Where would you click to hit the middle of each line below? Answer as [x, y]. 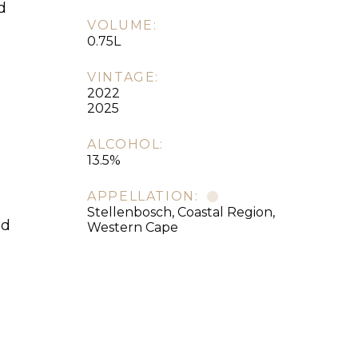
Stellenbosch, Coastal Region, [181, 212]
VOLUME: [122, 25]
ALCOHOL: [125, 144]
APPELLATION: [143, 196]
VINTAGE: [123, 77]
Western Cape [133, 227]
